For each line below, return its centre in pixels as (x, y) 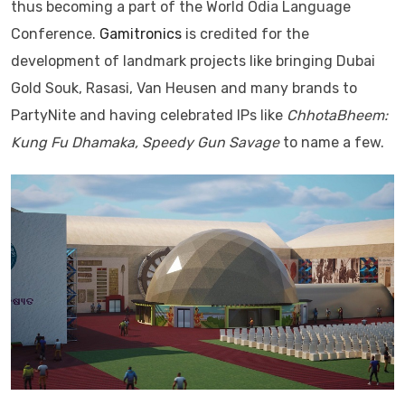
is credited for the (245, 33)
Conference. (55, 33)
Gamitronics (141, 33)
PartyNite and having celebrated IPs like (149, 115)
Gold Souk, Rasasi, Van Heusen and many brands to (184, 88)
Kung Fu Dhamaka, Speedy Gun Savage (145, 142)
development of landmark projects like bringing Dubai (193, 61)
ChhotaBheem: (337, 115)
